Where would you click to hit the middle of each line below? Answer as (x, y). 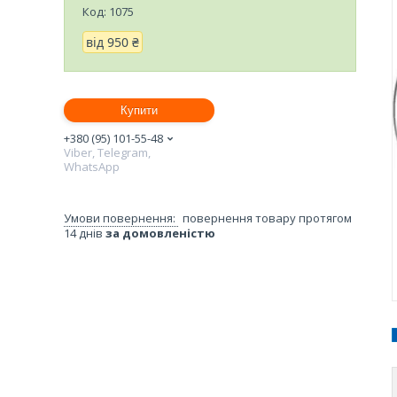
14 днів (85, 233)
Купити (139, 110)
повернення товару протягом (267, 218)
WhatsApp (92, 166)
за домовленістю (160, 233)
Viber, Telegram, (107, 152)
